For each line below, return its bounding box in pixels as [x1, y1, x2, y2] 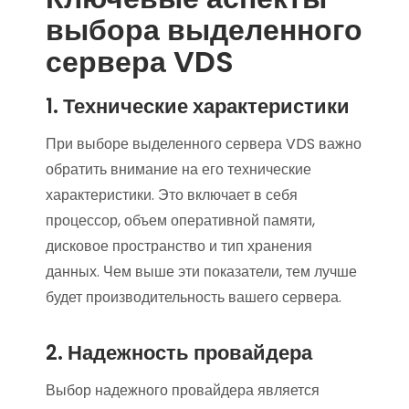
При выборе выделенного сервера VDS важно [46, 132, 362, 154]
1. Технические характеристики [46, 91, 350, 121]
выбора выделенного [46, 8, 362, 50]
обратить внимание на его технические [46, 158, 311, 180]
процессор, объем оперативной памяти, [46, 209, 315, 231]
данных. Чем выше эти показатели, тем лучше [46, 260, 357, 282]
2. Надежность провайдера [46, 338, 312, 367]
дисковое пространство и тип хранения [46, 235, 312, 257]
